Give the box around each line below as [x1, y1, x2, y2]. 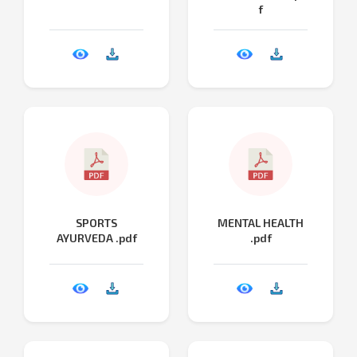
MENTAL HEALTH [218, 215, 304, 229]
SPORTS [76, 215, 117, 229]
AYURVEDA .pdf [56, 230, 137, 245]
